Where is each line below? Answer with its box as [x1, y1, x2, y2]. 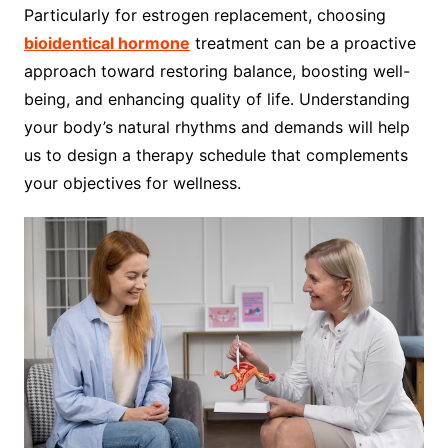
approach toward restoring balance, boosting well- [23, 60, 410, 81]
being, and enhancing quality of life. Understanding [23, 88, 410, 109]
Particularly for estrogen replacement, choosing [23, 4, 386, 25]
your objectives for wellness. [23, 172, 241, 193]
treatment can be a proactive [189, 32, 416, 53]
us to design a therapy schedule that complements [23, 144, 408, 165]
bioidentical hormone [23, 32, 190, 53]
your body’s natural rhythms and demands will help [23, 116, 410, 137]
